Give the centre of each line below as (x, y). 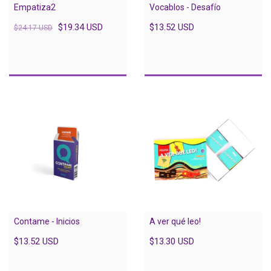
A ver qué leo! (175, 221)
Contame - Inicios (47, 221)
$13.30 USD (172, 241)
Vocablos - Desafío (185, 7)
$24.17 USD (33, 28)
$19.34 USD (80, 27)
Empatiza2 (35, 7)
